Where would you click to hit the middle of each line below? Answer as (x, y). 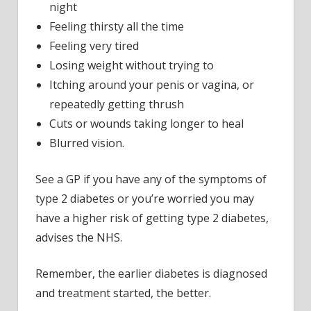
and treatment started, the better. (123, 293)
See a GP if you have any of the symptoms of (151, 179)
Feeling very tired (94, 45)
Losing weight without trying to (132, 65)
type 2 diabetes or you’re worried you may (145, 198)
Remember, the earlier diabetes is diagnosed (151, 273)
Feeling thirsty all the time (117, 26)
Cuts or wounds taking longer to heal (146, 123)
